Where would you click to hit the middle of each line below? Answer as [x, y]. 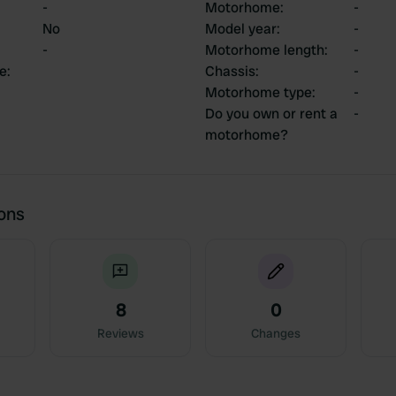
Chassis [230, 71]
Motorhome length [265, 50]
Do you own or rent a [271, 114]
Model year [241, 29]
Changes [276, 333]
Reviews [120, 333]
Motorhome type [259, 92]
